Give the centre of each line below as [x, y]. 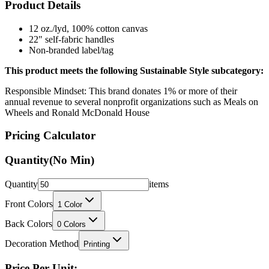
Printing [97, 244]
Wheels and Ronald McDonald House [77, 112]
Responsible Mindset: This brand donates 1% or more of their [121, 91]
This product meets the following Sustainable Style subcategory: [134, 70]
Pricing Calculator [50, 136]
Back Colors [29, 223]
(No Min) [72, 160]
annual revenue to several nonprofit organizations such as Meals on [131, 101]
